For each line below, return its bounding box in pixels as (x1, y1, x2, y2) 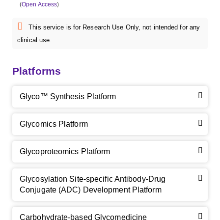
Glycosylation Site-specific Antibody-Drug (20, 175, 166, 184)
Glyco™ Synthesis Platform (20, 92, 116, 101)
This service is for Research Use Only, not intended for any (27, 24, 200, 31)
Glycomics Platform (20, 120, 88, 129)
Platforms (12, 65, 61, 77)
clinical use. (17, 36, 52, 44)
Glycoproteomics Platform (20, 147, 110, 156)
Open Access (22, 1, 57, 8)
